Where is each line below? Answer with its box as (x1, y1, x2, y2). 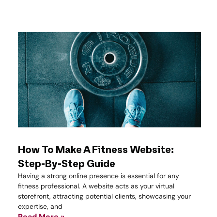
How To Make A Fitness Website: (18, 144, 174, 156)
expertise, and (18, 201, 62, 211)
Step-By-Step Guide (18, 158, 115, 170)
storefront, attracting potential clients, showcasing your (18, 191, 191, 201)
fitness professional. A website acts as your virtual (18, 181, 174, 190)
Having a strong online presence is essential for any (18, 171, 179, 180)
